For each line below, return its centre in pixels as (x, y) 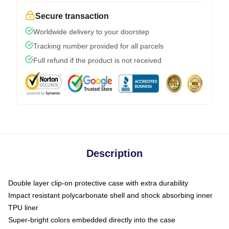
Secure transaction (72, 16)
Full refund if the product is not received (97, 60)
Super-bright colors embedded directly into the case (92, 220)
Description (114, 153)
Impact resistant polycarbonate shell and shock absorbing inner (110, 195)
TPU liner (23, 207)
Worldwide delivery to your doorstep (91, 31)
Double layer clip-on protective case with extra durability (98, 183)
